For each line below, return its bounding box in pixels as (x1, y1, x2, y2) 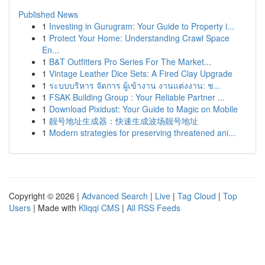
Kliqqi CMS (79, 202, 119, 214)
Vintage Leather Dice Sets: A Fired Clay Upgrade (49, 67, 232, 79)
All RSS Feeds (127, 202, 180, 214)
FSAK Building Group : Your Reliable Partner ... (49, 91, 225, 103)
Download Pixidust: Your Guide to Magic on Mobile (49, 103, 238, 115)
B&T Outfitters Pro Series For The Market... (49, 56, 211, 67)
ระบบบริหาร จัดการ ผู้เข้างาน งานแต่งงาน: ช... (49, 79, 221, 91)
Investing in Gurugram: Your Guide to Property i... (49, 20, 234, 32)
